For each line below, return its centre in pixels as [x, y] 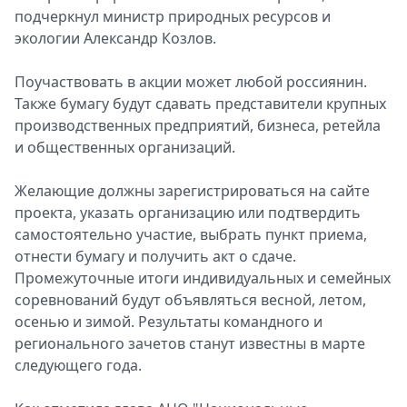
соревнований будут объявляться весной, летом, [190, 300]
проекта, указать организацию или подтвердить [188, 213]
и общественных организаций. [125, 147]
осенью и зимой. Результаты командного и [169, 322]
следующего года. [78, 365]
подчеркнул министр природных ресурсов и [173, 16]
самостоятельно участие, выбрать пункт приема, [191, 234]
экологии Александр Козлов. [115, 38]
